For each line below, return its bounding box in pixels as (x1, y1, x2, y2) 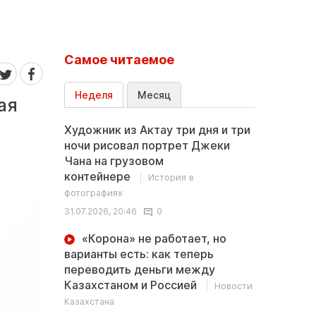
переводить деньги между (64, 262, 215, 276)
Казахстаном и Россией (64, 278, 200, 292)
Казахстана (64, 296, 114, 307)
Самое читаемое (64, 52, 174, 67)
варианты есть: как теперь (64, 247, 214, 261)
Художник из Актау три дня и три (64, 123, 250, 137)
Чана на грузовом (64, 154, 164, 168)
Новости (214, 281, 253, 291)
